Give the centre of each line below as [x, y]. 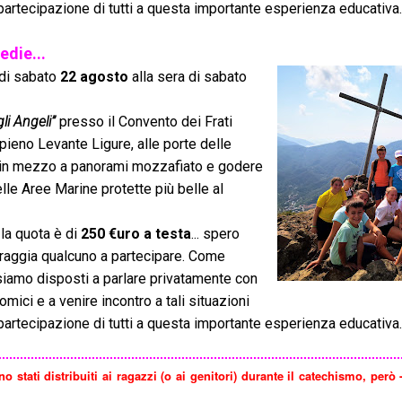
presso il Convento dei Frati [144, 122]
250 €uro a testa [136, 234]
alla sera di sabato [188, 77]
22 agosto [94, 77]
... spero [215, 234]
